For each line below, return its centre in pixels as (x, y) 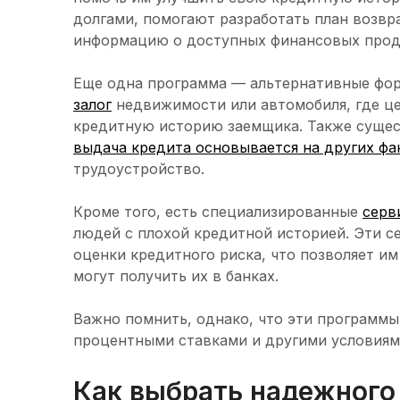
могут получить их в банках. (176, 276)
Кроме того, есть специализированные (218, 212)
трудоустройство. (139, 169)
